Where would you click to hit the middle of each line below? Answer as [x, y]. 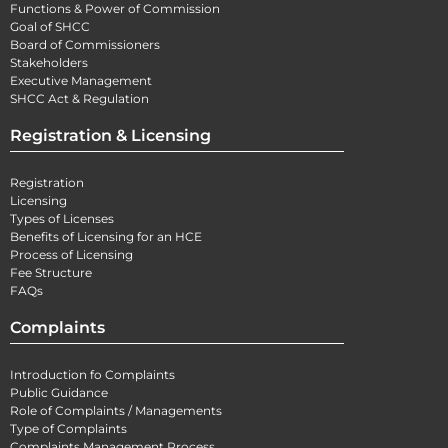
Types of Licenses [62, 219]
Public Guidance [59, 393]
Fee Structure [51, 273]
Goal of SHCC [50, 27]
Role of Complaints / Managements [116, 411]
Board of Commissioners [85, 45]
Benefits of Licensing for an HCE [106, 237]
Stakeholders [49, 63]
